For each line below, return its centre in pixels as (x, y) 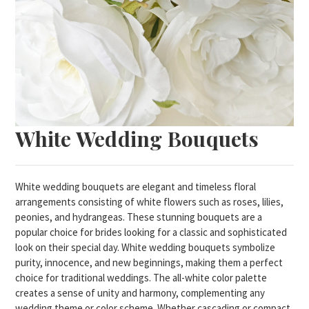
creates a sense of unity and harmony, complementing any (140, 292)
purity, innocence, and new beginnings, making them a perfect (149, 262)
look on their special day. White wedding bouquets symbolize (146, 247)
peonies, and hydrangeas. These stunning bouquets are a (139, 217)
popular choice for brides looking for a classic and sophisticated (151, 232)
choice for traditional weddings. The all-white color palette (141, 277)
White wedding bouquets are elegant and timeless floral (136, 186)
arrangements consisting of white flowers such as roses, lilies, (150, 201)
